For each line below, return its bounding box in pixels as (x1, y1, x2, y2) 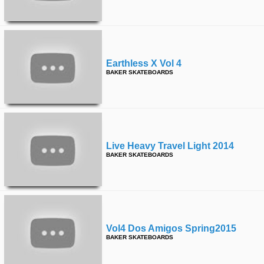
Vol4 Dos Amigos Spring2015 (106, 223, 236, 233)
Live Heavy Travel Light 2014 (106, 141, 234, 151)
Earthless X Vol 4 (106, 58, 181, 68)
